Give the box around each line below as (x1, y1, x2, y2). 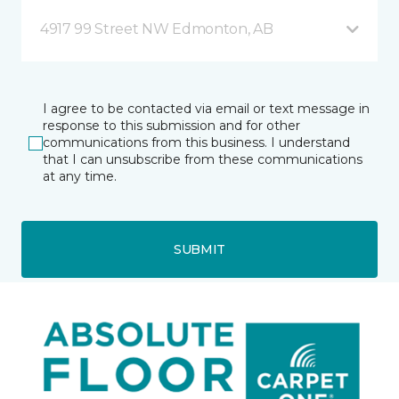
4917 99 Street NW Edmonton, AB (40, 20, 273, 38)
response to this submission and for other (43, 118, 300, 134)
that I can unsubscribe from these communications (43, 151, 362, 168)
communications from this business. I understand (43, 134, 350, 151)
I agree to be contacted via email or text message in (43, 101, 370, 118)
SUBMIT (173, 240, 226, 257)
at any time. (43, 168, 117, 185)
